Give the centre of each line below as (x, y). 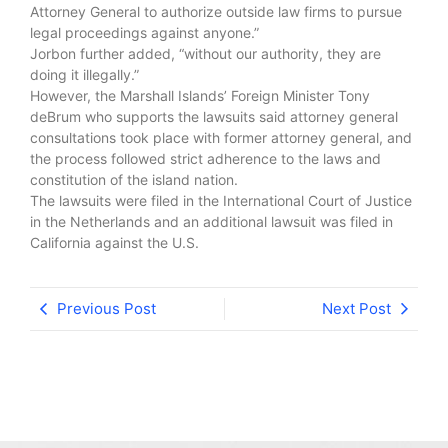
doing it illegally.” (84, 74)
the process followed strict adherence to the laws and (205, 158)
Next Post (356, 308)
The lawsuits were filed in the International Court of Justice (221, 200)
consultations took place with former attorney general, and (221, 137)
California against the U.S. (114, 242)
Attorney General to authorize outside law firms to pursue (216, 11)
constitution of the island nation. (134, 179)
